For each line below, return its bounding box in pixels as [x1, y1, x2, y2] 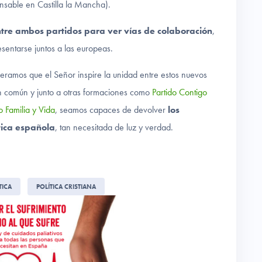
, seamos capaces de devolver [55, 104, 168, 116]
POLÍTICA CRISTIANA [36, 182, 96, 191]
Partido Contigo [152, 86, 207, 99]
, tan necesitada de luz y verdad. [55, 121, 173, 134]
